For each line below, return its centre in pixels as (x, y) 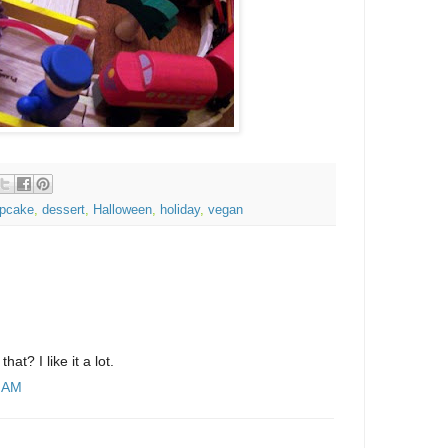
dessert (63, 209)
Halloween (122, 209)
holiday (180, 209)
